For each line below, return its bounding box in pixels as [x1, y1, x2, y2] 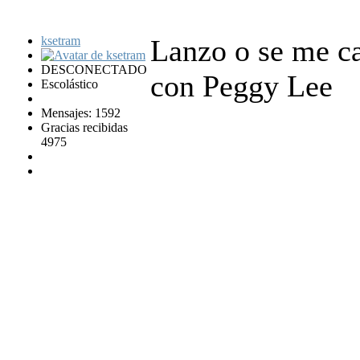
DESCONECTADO [41, 63, 147, 77]
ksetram [41, 34, 80, 48]
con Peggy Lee [150, 69, 333, 104]
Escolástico [41, 77, 98, 92]
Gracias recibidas [41, 121, 128, 135]
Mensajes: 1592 [41, 106, 121, 121]
